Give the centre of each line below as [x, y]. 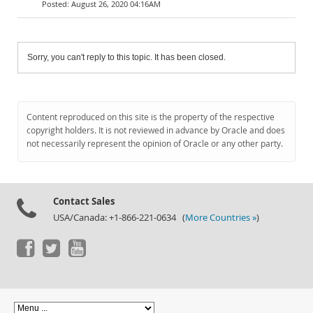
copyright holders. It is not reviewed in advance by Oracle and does [156, 130]
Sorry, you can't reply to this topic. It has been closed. [126, 57]
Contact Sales [84, 201]
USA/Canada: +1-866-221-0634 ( [119, 218]
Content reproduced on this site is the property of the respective [151, 117]
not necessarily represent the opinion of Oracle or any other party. [155, 144]
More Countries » [221, 218]
